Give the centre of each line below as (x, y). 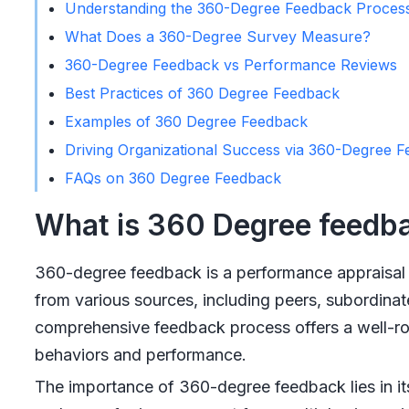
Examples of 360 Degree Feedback (186, 121)
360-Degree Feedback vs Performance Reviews (231, 65)
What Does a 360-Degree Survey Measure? (217, 37)
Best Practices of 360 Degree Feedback (202, 93)
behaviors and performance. (140, 355)
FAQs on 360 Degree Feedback (173, 178)
